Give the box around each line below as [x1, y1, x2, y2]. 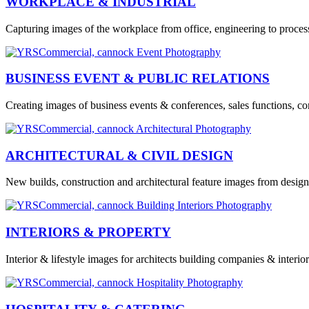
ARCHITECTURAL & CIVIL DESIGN [6, 148, 233, 163]
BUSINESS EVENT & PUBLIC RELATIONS [6, 71, 270, 86]
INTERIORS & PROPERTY [6, 225, 171, 240]
